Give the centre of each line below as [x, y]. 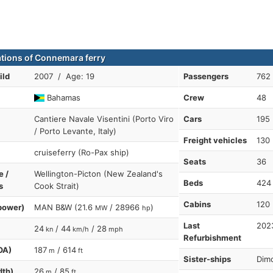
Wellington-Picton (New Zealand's [98, 173]
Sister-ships [207, 259]
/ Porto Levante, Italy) [75, 131]
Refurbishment [212, 237]
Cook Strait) [57, 186]
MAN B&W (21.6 [65, 207]
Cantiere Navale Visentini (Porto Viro [104, 119]
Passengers [206, 76]
